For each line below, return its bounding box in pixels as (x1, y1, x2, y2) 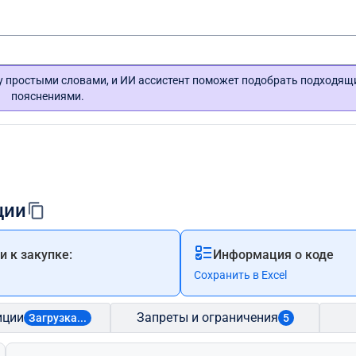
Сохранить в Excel (193, 269, 287, 281)
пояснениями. (10, 90, 84, 103)
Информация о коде (212, 247, 334, 262)
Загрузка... (29, 311, 87, 324)
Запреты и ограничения (136, 310, 278, 325)
